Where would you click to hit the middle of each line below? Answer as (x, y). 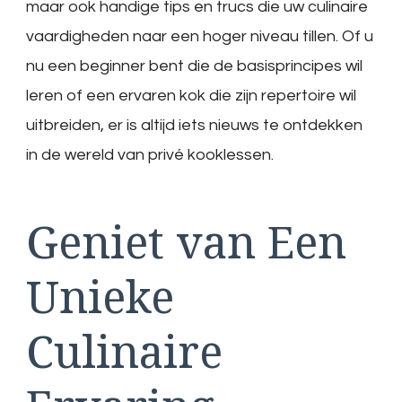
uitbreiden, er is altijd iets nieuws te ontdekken (194, 125)
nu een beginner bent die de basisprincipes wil (194, 66)
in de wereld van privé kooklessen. (150, 154)
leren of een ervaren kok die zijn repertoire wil (191, 95)
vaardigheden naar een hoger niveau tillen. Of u (200, 36)
